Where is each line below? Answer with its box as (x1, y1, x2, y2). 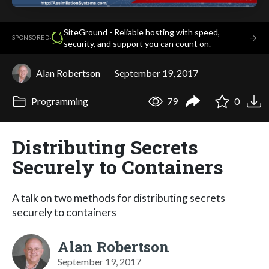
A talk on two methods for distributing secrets (12, 191, 225, 204)
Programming (29, 95, 88, 107)
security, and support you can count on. (64, 38, 211, 49)
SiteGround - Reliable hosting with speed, (64, 26, 220, 37)
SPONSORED (12, 34, 50, 41)
